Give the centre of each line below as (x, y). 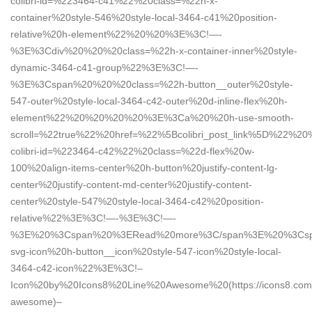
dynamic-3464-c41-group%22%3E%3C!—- (104, 67)
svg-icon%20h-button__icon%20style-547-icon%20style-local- (146, 251)
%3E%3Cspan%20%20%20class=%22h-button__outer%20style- (152, 84)
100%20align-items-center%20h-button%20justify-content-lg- (144, 167)
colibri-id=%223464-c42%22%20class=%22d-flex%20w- (133, 151)
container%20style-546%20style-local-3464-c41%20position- (144, 17)
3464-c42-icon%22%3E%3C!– (77, 268)
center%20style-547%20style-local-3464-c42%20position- (137, 201)
